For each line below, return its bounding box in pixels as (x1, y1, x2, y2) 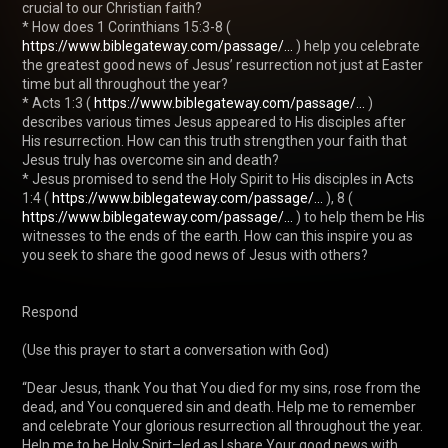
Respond (22, 303, 78, 320)
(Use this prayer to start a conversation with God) (22, 341, 329, 358)
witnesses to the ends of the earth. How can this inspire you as (22, 227, 413, 244)
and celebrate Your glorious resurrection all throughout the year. (22, 417, 423, 434)
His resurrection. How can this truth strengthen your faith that (22, 132, 407, 149)
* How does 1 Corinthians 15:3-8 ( (22, 18, 234, 35)
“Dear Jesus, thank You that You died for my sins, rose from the (22, 379, 421, 396)
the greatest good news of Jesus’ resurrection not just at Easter (22, 56, 423, 73)
